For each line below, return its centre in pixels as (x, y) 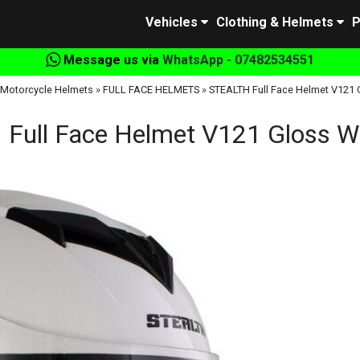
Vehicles (172, 22)
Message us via (111, 60)
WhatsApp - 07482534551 (238, 60)
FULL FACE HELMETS (151, 90)
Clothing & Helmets (275, 22)
